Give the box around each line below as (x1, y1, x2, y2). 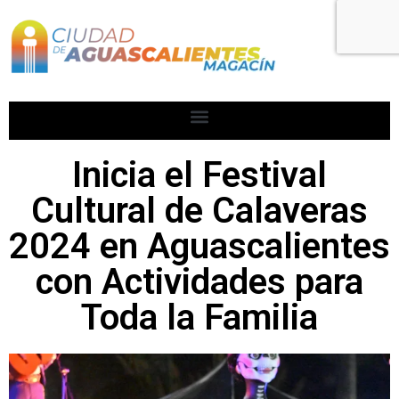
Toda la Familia (81, 297, 318, 338)
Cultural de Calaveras (31, 190, 368, 232)
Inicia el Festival (72, 154, 327, 196)
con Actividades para (36, 261, 363, 303)
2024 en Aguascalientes (9, 225, 390, 267)
